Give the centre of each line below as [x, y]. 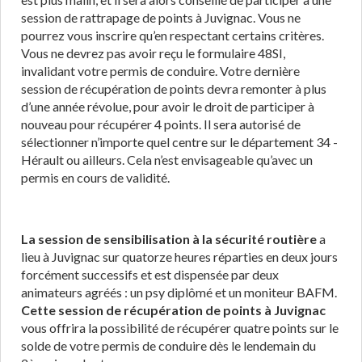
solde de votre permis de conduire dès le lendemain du [168, 345]
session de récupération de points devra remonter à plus [174, 88]
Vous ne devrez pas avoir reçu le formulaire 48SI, [153, 53]
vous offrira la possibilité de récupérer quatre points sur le [180, 328]
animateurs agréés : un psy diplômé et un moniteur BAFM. [179, 292]
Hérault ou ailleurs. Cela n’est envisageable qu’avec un [167, 160]
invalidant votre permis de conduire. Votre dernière [160, 71]
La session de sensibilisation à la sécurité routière [169, 239]
